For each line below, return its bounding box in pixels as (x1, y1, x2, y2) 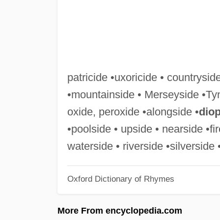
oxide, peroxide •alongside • (67, 105, 199, 118)
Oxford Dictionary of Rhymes (67, 174, 174, 184)
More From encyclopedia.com (57, 205, 182, 216)
